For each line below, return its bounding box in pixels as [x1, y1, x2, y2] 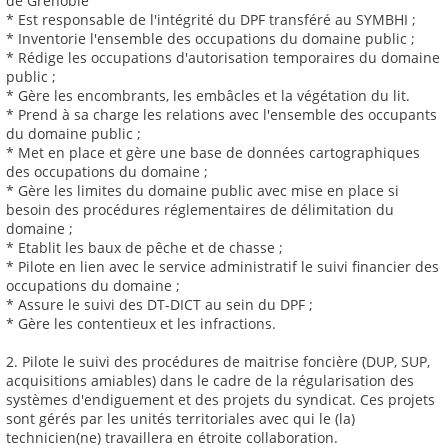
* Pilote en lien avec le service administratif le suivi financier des [6, 257, 439, 277]
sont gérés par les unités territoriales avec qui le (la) [6, 409, 355, 429]
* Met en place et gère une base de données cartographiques [6, 143, 420, 163]
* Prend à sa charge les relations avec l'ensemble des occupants [6, 105, 437, 125]
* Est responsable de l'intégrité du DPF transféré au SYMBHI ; [6, 10, 416, 30]
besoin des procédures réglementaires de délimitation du [6, 200, 394, 220]
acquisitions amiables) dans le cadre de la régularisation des [6, 371, 414, 391]
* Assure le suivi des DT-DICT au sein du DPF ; [6, 295, 313, 315]
